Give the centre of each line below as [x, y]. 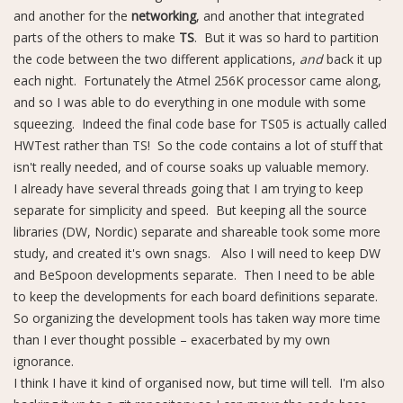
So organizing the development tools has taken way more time [197, 318]
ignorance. [44, 361]
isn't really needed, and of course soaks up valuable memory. [191, 167]
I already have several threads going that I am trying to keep [188, 188]
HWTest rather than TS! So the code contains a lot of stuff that [198, 145]
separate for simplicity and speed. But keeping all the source [190, 210]
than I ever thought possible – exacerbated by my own [172, 340]
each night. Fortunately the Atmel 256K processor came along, [197, 81]
